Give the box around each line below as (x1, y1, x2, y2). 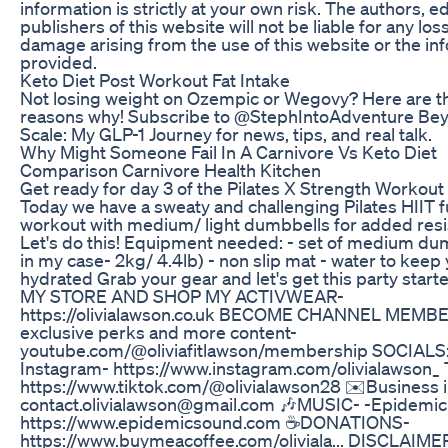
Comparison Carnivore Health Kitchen (20, 158, 321, 181)
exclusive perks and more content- (20, 320, 297, 343)
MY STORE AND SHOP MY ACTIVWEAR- (20, 284, 344, 307)
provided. (20, 50, 97, 73)
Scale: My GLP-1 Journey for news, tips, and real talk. (20, 122, 432, 145)
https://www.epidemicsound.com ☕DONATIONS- (20, 410, 410, 433)
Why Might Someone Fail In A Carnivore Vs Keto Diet (20, 140, 437, 163)
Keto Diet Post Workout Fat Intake (20, 68, 290, 91)
